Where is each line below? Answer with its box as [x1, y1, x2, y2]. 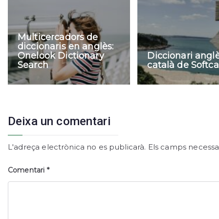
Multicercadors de [18, 32, 98, 43]
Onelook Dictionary [18, 50, 104, 62]
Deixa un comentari [8, 114, 110, 129]
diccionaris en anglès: [18, 41, 114, 52]
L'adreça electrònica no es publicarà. [8, 142, 146, 152]
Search [18, 60, 48, 71]
